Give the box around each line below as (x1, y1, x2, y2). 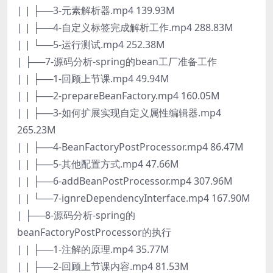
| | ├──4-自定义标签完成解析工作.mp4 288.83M (17, 20, 233, 34)
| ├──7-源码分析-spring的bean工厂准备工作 (17, 54, 217, 68)
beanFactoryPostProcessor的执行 (17, 225, 171, 239)
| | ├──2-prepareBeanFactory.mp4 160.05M (17, 88, 220, 102)
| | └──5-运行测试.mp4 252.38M (17, 37, 165, 51)
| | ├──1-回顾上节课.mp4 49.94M (17, 71, 169, 85)
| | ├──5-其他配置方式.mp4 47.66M (17, 157, 179, 171)
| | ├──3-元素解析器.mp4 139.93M (17, 3, 175, 17)
